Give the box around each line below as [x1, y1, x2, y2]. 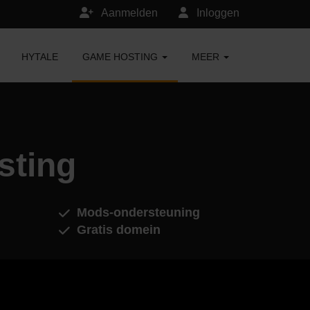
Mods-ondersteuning [76, 206, 200, 219]
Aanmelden [99, 7, 158, 19]
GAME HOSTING [82, 51, 161, 62]
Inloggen [194, 7, 239, 19]
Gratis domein [76, 223, 161, 237]
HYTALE [21, 51, 58, 62]
